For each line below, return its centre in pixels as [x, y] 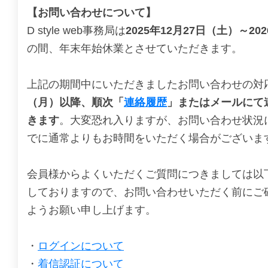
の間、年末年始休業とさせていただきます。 [135, 48]
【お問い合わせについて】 [92, 13]
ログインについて [81, 246]
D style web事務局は [76, 31]
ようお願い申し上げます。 [92, 210]
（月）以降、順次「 [75, 102]
